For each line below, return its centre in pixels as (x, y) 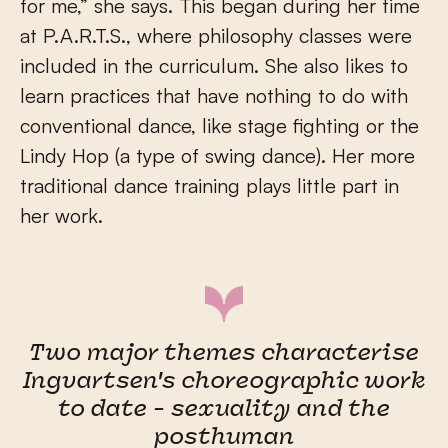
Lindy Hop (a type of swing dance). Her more (217, 155)
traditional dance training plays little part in (209, 185)
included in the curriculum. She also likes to (214, 65)
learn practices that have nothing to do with (214, 95)
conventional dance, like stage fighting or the (219, 125)
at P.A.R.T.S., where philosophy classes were (216, 35)
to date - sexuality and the (224, 410)
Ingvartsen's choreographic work (224, 382)
